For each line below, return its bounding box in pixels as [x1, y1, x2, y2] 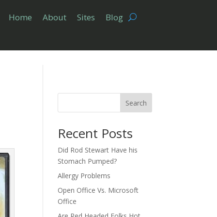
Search [125, 98, 147, 108]
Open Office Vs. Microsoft [58, 185, 139, 195]
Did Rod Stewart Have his [58, 145, 138, 155]
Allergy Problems [58, 170, 111, 180]
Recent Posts [58, 124, 133, 142]
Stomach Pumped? [58, 156, 117, 166]
